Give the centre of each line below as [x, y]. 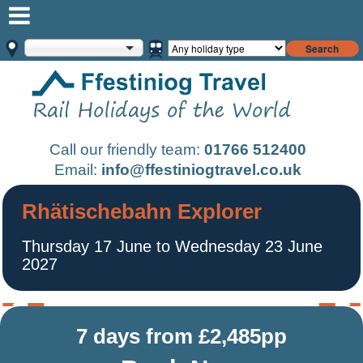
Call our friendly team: [126, 149]
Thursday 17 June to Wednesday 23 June [172, 246]
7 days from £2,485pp [181, 336]
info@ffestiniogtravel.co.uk [201, 169]
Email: [77, 169]
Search [322, 48]
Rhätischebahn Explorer [142, 211]
